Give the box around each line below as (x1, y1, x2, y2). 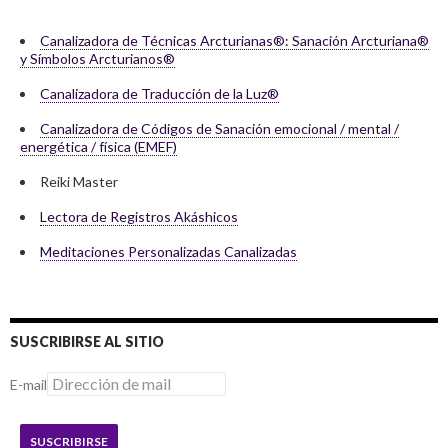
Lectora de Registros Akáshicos (40, 208, 238, 226)
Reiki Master (40, 173, 118, 191)
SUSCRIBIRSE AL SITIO (10, 333, 164, 351)
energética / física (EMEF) (20, 138, 177, 156)
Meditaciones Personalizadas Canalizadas (40, 243, 297, 261)
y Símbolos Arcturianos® (20, 50, 175, 68)
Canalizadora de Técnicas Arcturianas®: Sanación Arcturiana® (40, 32, 429, 50)
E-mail (10, 376, 47, 394)
